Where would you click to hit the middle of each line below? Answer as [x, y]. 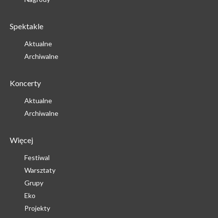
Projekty [37, 208]
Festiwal [37, 157]
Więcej [21, 140]
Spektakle [27, 26]
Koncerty [25, 83]
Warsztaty [40, 170]
